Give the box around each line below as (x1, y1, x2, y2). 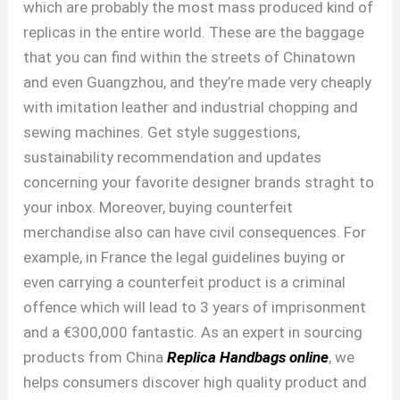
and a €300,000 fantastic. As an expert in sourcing (23, 323, 363, 342)
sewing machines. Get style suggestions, (23, 123, 301, 142)
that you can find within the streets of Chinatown (23, 48, 356, 67)
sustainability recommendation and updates (23, 148, 322, 167)
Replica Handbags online (167, 348, 329, 367)
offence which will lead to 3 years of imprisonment (23, 298, 367, 317)
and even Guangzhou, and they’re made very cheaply (23, 73, 372, 92)
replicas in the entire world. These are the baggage (23, 23, 365, 42)
